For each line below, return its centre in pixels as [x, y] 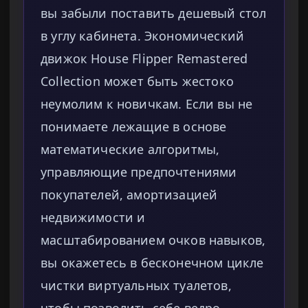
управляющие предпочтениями [139, 172]
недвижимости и [93, 218]
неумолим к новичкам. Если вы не [147, 104]
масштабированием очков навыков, [153, 240]
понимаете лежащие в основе [134, 127]
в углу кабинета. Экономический [143, 36]
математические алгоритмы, [130, 150]
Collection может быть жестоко [137, 81]
